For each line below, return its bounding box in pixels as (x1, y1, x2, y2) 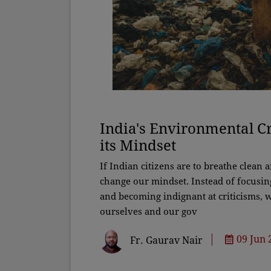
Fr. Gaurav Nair (130, 234, 203, 246)
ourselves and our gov (100, 206, 197, 217)
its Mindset (100, 137, 176, 154)
